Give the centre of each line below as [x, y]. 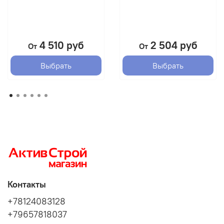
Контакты [27, 184]
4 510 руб [60, 45]
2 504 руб [172, 45]
